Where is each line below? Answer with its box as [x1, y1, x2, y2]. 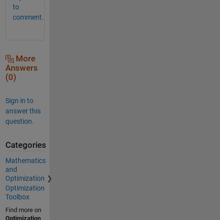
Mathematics [5, 157, 46, 165]
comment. [12, 13, 44, 21]
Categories [5, 140, 46, 150]
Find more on [5, 206, 41, 214]
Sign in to [5, 96, 33, 105]
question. [5, 117, 34, 125]
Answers [5, 63, 38, 73]
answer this [5, 107, 41, 115]
